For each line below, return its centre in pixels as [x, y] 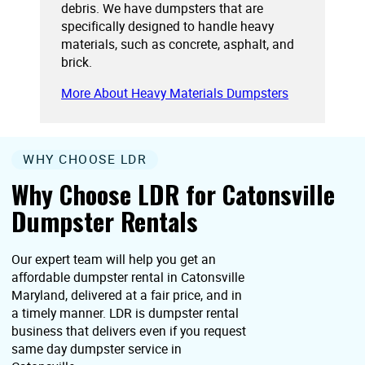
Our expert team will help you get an [114, 259]
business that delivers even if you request [129, 331]
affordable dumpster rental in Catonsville [128, 277]
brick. [77, 62]
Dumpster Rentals [105, 220]
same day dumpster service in [97, 349]
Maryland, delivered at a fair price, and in [127, 295]
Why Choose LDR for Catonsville [174, 193]
